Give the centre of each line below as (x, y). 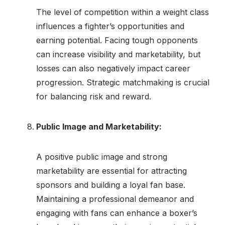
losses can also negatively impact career (113, 68)
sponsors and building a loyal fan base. (111, 185)
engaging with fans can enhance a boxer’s (117, 213)
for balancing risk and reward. (94, 96)
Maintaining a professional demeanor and (115, 199)
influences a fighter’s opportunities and (110, 26)
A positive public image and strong (102, 156)
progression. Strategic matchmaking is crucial (123, 82)
